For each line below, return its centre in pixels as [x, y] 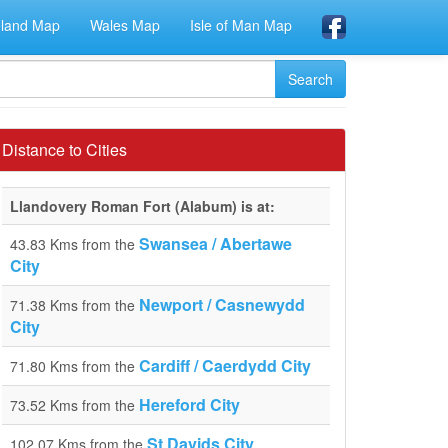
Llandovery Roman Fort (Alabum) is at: [142, 206]
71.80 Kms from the [74, 366]
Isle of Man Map [241, 25]
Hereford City [189, 404]
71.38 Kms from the [74, 305]
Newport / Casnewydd [222, 304]
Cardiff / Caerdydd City [225, 365]
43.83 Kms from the [74, 244]
